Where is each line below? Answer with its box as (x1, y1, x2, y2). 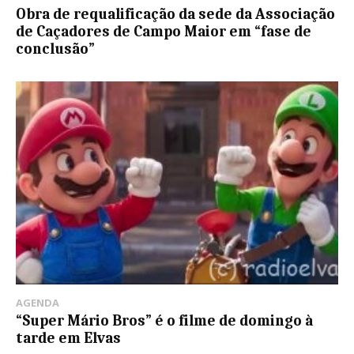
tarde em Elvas (16, 330, 121, 348)
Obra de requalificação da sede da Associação (16, 6, 335, 24)
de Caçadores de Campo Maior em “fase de (16, 23, 311, 41)
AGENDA (16, 296, 59, 311)
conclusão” (16, 40, 95, 58)
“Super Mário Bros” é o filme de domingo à (16, 312, 313, 330)
